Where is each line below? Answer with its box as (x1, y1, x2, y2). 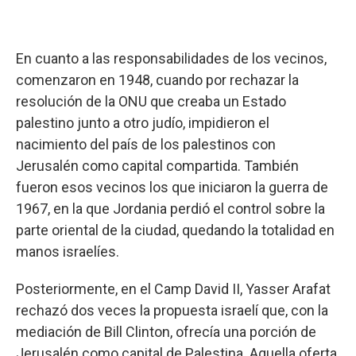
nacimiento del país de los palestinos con (16, 136, 276, 153)
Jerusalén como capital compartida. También (16, 157, 299, 174)
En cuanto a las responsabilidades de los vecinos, (16, 50, 327, 67)
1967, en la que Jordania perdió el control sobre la (16, 200, 325, 217)
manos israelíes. (16, 243, 119, 260)
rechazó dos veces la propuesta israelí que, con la (16, 302, 328, 319)
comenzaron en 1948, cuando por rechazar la (16, 72, 299, 88)
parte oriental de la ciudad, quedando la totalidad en (16, 222, 335, 238)
